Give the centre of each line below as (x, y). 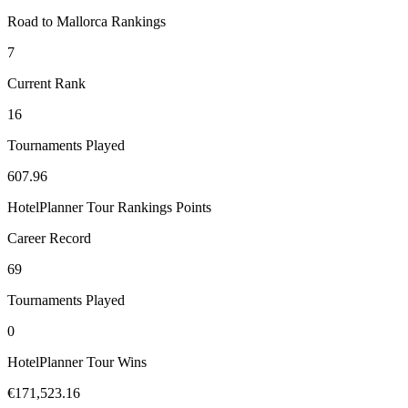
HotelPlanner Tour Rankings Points (109, 208)
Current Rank (46, 84)
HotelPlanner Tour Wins (77, 362)
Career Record (49, 239)
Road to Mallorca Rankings (87, 22)
